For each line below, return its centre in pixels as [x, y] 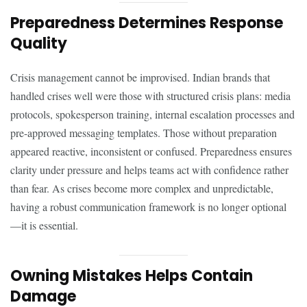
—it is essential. [44, 225]
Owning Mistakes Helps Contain [132, 275]
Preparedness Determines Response [147, 23]
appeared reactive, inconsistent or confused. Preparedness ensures [151, 151]
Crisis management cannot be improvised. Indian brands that [140, 77]
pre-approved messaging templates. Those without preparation [144, 132]
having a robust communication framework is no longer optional [148, 206]
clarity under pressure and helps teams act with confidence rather [149, 169]
